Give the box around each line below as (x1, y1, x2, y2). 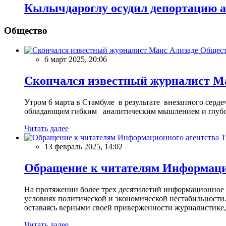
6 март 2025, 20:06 (44, 55, 107, 64)
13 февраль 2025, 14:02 (44, 142, 123, 151)
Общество (4, 25, 47, 36)
